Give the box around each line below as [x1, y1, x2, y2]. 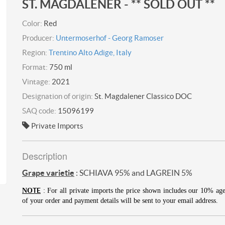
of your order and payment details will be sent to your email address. [22, 196, 218, 204]
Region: [22, 48, 47, 57]
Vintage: [22, 77, 50, 86]
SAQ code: [22, 106, 56, 115]
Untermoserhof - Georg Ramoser [56, 33, 164, 42]
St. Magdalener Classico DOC [93, 91, 192, 100]
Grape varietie [22, 168, 74, 177]
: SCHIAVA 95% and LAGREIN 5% [76, 168, 192, 177]
